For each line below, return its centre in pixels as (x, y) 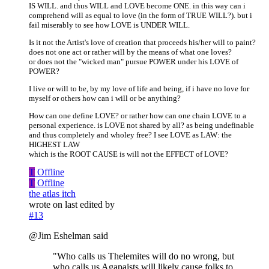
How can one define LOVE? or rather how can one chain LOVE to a (138, 115)
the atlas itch (52, 193)
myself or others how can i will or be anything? (105, 98)
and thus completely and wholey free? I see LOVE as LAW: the (130, 134)
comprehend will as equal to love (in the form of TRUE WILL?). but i (141, 15)
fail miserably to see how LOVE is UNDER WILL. (109, 25)
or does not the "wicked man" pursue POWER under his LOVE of (134, 61)
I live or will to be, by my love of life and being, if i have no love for (139, 88)
